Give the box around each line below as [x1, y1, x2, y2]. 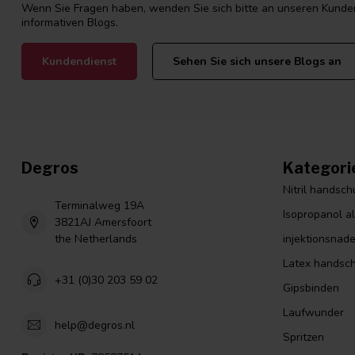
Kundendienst [42, 54, 116, 70]
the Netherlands [55, 231, 137, 247]
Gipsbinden [283, 281, 339, 296]
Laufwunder [283, 305, 344, 321]
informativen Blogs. [21, 14, 118, 30]
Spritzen [283, 330, 324, 345]
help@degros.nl [55, 317, 135, 333]
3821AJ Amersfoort [55, 215, 151, 231]
